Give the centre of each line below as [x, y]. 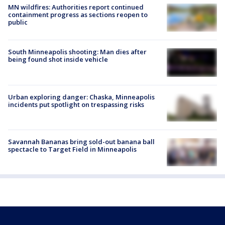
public [18, 22]
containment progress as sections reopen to [78, 15]
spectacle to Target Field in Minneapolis [72, 149]
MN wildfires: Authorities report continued [76, 7]
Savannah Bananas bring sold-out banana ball [81, 141]
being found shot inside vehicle [58, 60]
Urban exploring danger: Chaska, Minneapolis [81, 97]
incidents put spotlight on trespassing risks [76, 104]
